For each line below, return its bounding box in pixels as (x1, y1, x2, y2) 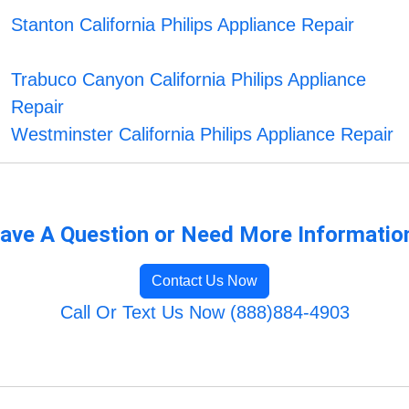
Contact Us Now (152, 273, 257, 289)
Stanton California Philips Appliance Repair (11, 15, 355, 36)
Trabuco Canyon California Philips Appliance (11, 69, 367, 90)
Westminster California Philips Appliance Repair (11, 124, 394, 145)
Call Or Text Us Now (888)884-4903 (59, 302, 350, 323)
